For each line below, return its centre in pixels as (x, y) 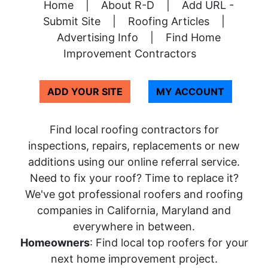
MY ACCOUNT (190, 92)
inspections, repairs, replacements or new (134, 146)
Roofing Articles (169, 22)
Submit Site (72, 22)
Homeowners (55, 243)
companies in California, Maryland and (134, 211)
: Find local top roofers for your (169, 243)
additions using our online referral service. (134, 162)
